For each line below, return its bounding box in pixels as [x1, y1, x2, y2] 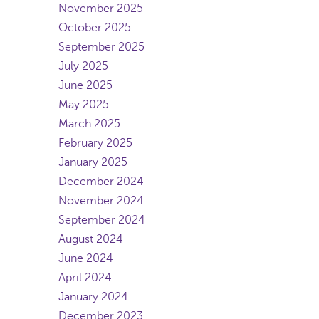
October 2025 [58, 21, 131, 34]
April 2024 [58, 271, 112, 284]
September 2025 [58, 41, 145, 53]
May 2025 [58, 98, 109, 111]
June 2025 [58, 79, 113, 92]
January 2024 [58, 291, 128, 303]
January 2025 [58, 156, 127, 169]
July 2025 [58, 60, 108, 73]
